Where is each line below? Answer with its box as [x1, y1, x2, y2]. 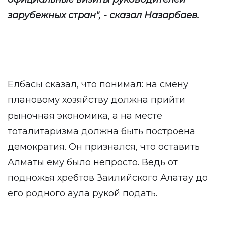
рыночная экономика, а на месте [8, 110, 162, 121]
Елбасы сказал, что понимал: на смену [8, 79, 188, 90]
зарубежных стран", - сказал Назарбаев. [8, 10, 199, 21]
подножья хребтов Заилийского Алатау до [8, 172, 208, 183]
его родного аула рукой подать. [8, 188, 157, 199]
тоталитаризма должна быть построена [8, 126, 195, 137]
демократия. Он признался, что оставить [8, 141, 200, 152]
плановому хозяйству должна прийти [8, 94, 185, 105]
